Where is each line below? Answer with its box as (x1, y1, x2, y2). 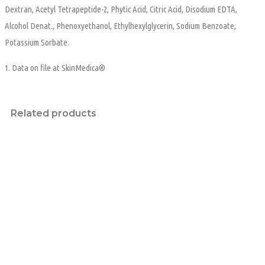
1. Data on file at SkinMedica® (5, 62, 105, 73)
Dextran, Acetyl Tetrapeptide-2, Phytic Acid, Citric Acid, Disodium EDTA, (5, 4, 237, 14)
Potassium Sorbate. (5, 37, 69, 47)
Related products (11, 107, 96, 119)
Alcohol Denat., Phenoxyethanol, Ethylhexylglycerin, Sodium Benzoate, (5, 20, 236, 31)
